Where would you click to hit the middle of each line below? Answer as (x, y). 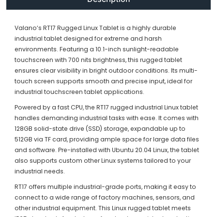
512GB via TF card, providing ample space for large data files (107, 139)
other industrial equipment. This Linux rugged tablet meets (103, 208)
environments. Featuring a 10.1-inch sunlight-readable (97, 49)
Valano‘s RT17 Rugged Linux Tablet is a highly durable (96, 28)
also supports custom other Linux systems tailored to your (103, 160)
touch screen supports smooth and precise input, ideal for (104, 81)
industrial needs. (40, 171)
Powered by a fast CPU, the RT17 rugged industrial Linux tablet (107, 107)
